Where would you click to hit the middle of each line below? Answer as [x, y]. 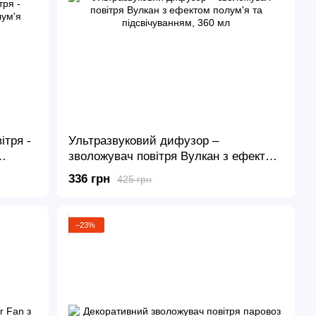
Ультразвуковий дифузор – [144, 141]
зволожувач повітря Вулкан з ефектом [175, 157]
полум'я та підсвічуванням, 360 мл [165, 172]
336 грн [90, 179]
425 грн [135, 179]
